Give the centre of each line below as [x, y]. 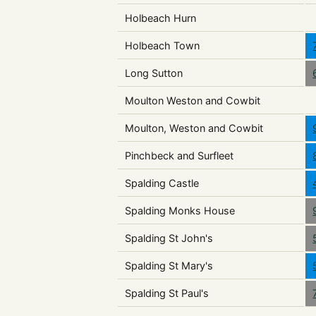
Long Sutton [154, 73]
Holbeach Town [163, 45]
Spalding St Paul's [167, 293]
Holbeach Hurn [161, 18]
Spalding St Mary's [169, 265]
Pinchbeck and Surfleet [180, 155]
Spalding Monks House [180, 210]
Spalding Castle [162, 183]
